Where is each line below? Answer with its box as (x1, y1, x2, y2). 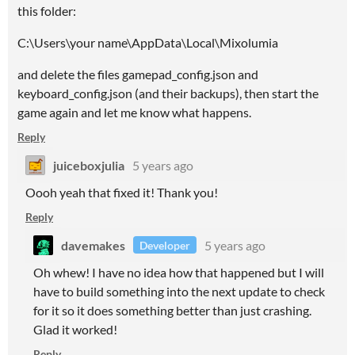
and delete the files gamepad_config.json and (17, 66, 258, 82)
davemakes (61, 237, 125, 253)
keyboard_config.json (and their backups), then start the (17, 85, 319, 101)
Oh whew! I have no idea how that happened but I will (33, 264, 324, 280)
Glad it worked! (33, 321, 117, 337)
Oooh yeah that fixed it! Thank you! (25, 184, 218, 200)
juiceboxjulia (53, 157, 124, 173)
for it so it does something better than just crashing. (33, 302, 311, 318)
